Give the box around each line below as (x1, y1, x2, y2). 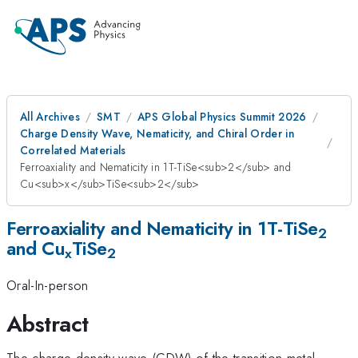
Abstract (6, 307, 89, 340)
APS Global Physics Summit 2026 (137, 109, 307, 125)
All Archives (20, 109, 80, 125)
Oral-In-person (6, 276, 89, 296)
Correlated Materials (20, 142, 126, 158)
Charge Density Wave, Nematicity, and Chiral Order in (20, 125, 295, 141)
